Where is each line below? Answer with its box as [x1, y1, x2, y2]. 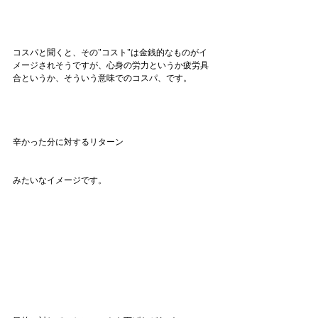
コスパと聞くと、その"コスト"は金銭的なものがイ [13, 48, 207, 57]
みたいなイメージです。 [13, 175, 106, 185]
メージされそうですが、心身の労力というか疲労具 [13, 60, 209, 70]
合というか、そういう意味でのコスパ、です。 [13, 73, 192, 83]
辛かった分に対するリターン [13, 137, 124, 147]
